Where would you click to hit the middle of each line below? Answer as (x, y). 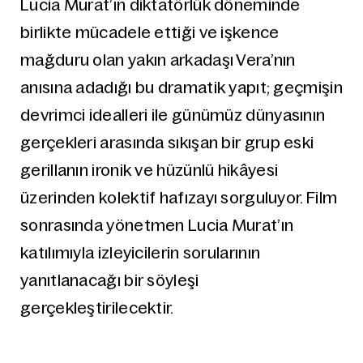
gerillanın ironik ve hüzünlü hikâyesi (149, 170)
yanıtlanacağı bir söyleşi (110, 280)
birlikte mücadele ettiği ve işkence (150, 32)
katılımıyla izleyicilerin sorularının (141, 253)
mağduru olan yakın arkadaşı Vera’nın (158, 60)
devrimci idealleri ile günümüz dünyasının (173, 115)
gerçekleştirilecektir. (97, 308)
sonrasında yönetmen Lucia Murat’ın (157, 225)
